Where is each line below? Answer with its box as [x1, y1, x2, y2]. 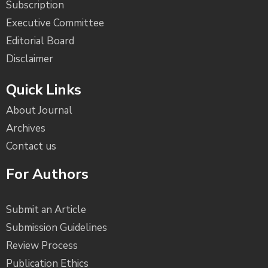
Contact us [6, 139, 56, 153]
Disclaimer [6, 51, 53, 66]
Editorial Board [6, 33, 74, 48]
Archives [6, 121, 45, 135]
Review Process [6, 239, 78, 253]
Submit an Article [6, 203, 86, 217]
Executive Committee [6, 16, 104, 30]
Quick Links [6, 80, 81, 99]
